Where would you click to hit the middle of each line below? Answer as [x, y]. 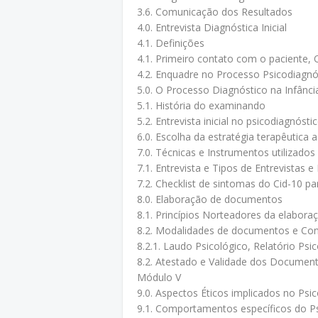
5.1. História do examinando [201, 105]
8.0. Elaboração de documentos [210, 199]
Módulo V [159, 277]
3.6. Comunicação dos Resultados [215, 12]
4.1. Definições [171, 43]
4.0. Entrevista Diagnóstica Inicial [212, 27]
